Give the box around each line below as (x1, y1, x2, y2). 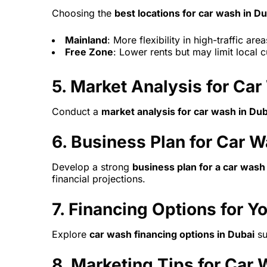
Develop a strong (52, 161, 132, 173)
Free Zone (65, 46, 113, 58)
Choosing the (52, 7, 114, 20)
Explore (52, 228, 89, 241)
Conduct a (52, 105, 101, 118)
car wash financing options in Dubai (89, 228, 254, 241)
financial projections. (52, 173, 145, 185)
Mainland (65, 34, 107, 46)
